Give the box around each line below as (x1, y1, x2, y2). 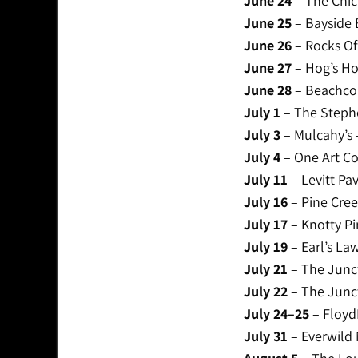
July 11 (243, 170, 288, 189)
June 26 (243, 36, 292, 55)
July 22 (243, 282, 288, 301)
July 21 (243, 260, 288, 279)
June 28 (243, 81, 292, 100)
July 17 (243, 215, 288, 234)
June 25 (243, 14, 292, 33)
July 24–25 (243, 304, 309, 324)
